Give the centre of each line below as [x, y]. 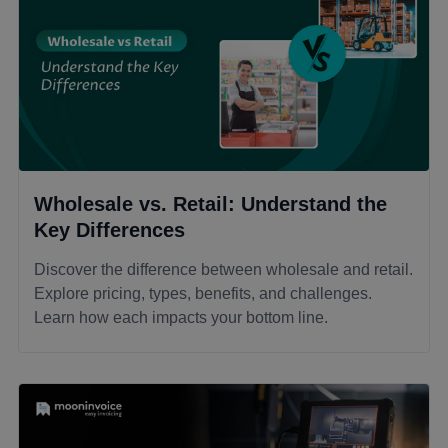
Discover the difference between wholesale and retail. [223, 270]
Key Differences [109, 230]
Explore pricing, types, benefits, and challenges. [203, 294]
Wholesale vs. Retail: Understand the [210, 204]
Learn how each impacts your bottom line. [181, 318]
